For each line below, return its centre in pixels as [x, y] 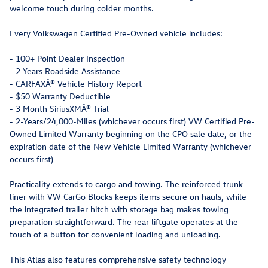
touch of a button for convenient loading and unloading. [115, 234]
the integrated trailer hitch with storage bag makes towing [119, 209]
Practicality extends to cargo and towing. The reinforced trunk [126, 184]
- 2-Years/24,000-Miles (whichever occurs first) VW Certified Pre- [132, 121]
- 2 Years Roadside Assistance [65, 71]
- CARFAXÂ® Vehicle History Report [76, 84]
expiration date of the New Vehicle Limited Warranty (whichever [130, 147]
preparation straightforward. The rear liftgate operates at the [124, 222]
